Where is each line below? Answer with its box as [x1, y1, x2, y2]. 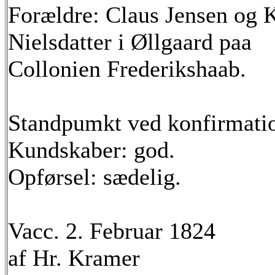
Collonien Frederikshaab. [8, 56, 246, 82]
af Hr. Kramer [8, 245, 140, 271]
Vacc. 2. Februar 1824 [8, 218, 215, 244]
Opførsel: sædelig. [8, 164, 181, 190]
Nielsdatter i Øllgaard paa [8, 29, 252, 55]
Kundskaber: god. [8, 137, 175, 163]
